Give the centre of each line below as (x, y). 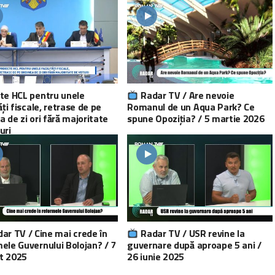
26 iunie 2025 (156, 257)
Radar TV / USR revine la (192, 234)
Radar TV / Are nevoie (186, 95)
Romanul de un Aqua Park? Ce (191, 107)
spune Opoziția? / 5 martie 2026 (196, 119)
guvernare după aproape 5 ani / (194, 245)
